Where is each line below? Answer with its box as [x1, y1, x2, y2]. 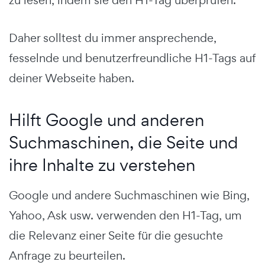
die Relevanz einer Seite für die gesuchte [9, 227, 223, 243]
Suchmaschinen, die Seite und [9, 131, 238, 153]
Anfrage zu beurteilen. [9, 247, 125, 263]
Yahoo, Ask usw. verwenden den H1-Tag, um [9, 207, 242, 223]
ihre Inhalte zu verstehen [9, 153, 195, 176]
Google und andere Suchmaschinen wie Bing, [9, 187, 250, 203]
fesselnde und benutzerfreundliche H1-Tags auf [9, 50, 256, 66]
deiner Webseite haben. [9, 70, 134, 86]
